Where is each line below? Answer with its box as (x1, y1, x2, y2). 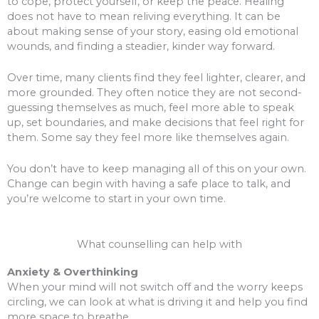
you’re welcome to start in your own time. (7, 192, 226, 206)
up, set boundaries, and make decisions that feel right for (7, 116, 304, 129)
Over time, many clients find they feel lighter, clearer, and (7, 71, 305, 84)
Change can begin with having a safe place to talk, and (7, 177, 291, 191)
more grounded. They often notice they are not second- (7, 86, 302, 99)
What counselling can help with (77, 237, 242, 251)
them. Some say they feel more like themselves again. (7, 131, 289, 144)
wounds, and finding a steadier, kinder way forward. (7, 39, 275, 53)
